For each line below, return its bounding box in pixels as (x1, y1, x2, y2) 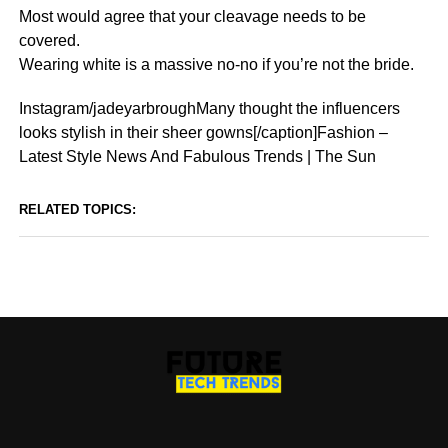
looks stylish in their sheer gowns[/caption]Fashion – (18, 124, 388, 141)
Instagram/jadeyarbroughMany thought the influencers (18, 100, 400, 117)
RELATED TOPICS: (18, 202, 136, 217)
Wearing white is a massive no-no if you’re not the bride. (18, 56, 414, 73)
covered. (18, 32, 80, 49)
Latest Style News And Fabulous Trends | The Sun (18, 148, 376, 165)
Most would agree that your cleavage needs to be (18, 8, 366, 25)
